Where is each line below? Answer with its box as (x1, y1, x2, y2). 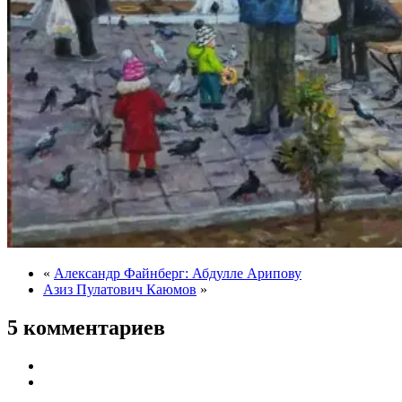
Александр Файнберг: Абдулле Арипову (54, 265, 301, 281)
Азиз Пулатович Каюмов (43, 281, 197, 297)
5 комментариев (7, 315, 165, 339)
